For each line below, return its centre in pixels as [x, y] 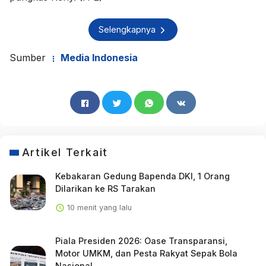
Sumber [29, 57]
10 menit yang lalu [98, 207]
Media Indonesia [98, 57]
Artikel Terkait [65, 152]
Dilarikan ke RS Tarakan [105, 188]
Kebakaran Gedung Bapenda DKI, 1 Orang [142, 176]
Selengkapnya [128, 30]
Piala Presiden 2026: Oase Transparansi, [141, 240]
